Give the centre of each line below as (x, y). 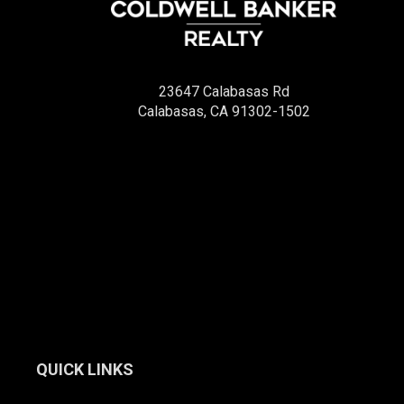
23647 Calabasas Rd (224, 91)
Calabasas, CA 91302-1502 (224, 111)
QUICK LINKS (85, 369)
